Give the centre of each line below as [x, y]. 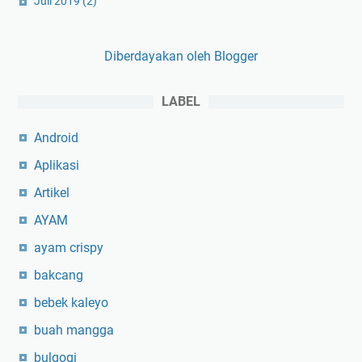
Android [56, 138]
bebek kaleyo [71, 303]
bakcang [59, 275]
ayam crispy [69, 248]
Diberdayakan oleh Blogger [181, 56]
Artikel [52, 193]
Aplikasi [57, 165]
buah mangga [74, 330]
